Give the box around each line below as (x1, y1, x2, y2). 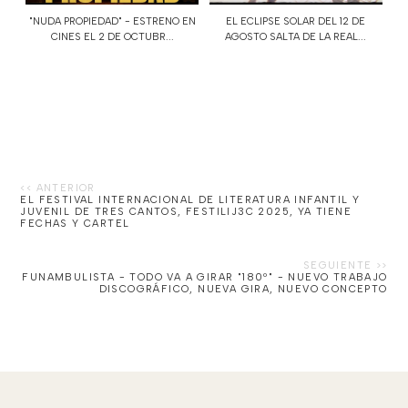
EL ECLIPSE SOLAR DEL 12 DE (226, 15, 366, 28)
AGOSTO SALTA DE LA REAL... (225, 31, 367, 44)
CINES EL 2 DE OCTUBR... (50, 31, 174, 44)
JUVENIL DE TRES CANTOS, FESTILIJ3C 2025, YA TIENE (20, 206, 352, 219)
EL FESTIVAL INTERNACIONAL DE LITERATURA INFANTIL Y (20, 194, 361, 207)
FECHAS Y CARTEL (20, 218, 130, 230)
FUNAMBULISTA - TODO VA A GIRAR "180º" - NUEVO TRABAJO (22, 271, 388, 284)
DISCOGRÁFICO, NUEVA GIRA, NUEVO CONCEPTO (98, 283, 388, 296)
